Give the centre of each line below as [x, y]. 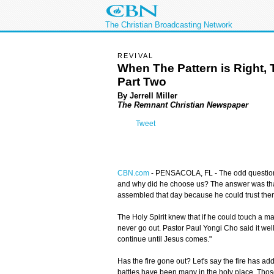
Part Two [142, 81]
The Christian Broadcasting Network [169, 25]
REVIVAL [136, 56]
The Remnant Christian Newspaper [183, 105]
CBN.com [133, 173]
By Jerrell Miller [147, 95]
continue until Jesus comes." [165, 239]
